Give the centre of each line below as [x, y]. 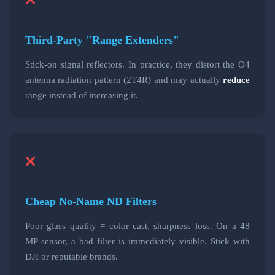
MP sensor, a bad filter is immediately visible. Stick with [137, 241]
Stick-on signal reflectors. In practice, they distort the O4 [137, 64]
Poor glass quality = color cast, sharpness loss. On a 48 [137, 225]
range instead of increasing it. [82, 95]
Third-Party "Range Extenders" [102, 40]
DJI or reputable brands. [72, 256]
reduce [236, 79]
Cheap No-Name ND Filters [91, 201]
